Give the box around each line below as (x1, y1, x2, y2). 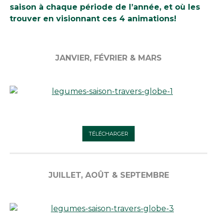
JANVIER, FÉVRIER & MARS (55, 53, 162, 62)
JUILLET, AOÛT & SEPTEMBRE (48, 170, 169, 180)
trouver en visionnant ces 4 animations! (10, 14, 176, 24)
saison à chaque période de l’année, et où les (10, 2, 200, 12)
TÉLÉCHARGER (89, 130, 128, 137)
